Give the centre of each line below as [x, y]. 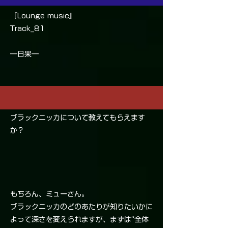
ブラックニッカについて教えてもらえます [78, 118]
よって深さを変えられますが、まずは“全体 [79, 220]
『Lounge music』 [43, 16]
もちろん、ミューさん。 [49, 194]
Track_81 [28, 29]
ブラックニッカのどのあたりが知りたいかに [81, 207]
